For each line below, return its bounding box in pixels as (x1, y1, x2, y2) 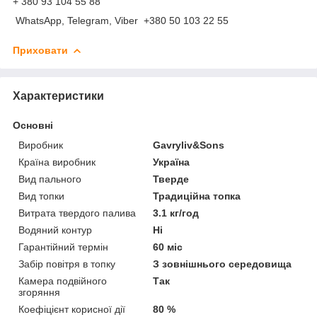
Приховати (13, 44, 68, 56)
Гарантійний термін (18, 241, 108, 253)
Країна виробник (18, 156, 96, 168)
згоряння (18, 286, 60, 298)
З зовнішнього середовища (153, 258, 292, 270)
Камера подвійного (18, 275, 107, 287)
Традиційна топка (153, 190, 241, 202)
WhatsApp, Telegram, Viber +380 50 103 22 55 (13, 14, 231, 26)
